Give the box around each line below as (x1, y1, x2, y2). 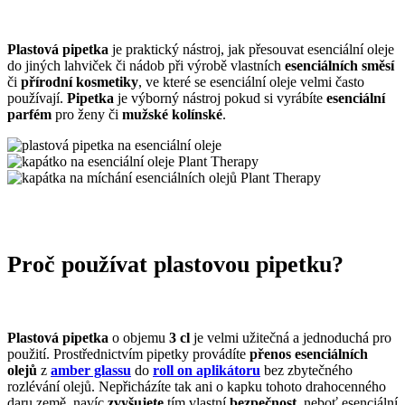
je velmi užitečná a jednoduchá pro (190, 330, 391, 346)
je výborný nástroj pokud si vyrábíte (114, 90, 326, 107)
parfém (7, 107, 52, 123)
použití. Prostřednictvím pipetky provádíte (7, 346, 250, 363)
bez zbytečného (260, 363, 353, 379)
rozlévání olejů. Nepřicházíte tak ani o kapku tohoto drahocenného (7, 379, 386, 395)
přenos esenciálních (250, 346, 368, 363)
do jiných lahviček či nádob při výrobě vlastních (7, 58, 285, 74)
